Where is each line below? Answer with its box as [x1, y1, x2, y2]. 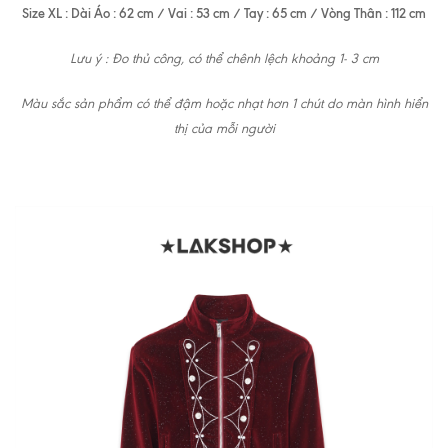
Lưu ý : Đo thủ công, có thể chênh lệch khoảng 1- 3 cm [69, 50, 379, 66]
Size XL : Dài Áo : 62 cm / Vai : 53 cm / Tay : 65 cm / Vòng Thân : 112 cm [22, 4, 426, 21]
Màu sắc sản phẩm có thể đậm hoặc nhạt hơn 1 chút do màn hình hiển [20, 95, 428, 111]
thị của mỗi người [173, 120, 275, 136]
